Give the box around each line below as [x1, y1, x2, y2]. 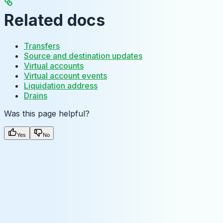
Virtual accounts [24, 60, 84, 71]
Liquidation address [24, 80, 98, 91]
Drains [24, 90, 47, 101]
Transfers [24, 40, 60, 51]
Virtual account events [24, 70, 107, 81]
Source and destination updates [24, 50, 142, 61]
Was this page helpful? [4, 108, 90, 118]
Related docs [4, 10, 105, 30]
